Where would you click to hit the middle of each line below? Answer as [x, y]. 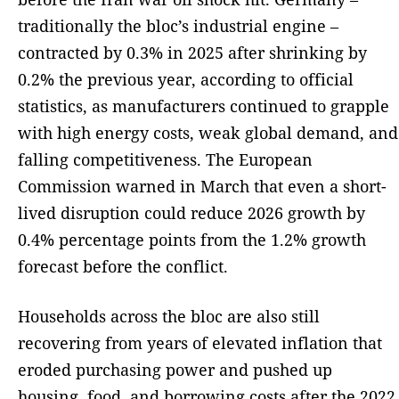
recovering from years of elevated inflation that [200, 343]
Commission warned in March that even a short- [202, 187]
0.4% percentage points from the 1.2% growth [192, 240]
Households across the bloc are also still [169, 317]
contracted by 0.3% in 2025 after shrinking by [192, 53]
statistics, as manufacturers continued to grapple [204, 106]
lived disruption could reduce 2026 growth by [191, 213]
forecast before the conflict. [123, 267]
